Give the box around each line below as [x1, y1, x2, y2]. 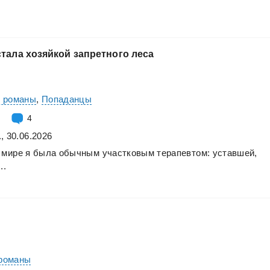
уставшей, [212, 147, 257, 158]
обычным [58, 147, 100, 158]
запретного [73, 48, 129, 59]
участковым [102, 147, 155, 158]
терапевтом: [157, 147, 210, 158]
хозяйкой [25, 48, 71, 59]
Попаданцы [41, 93, 92, 104]
